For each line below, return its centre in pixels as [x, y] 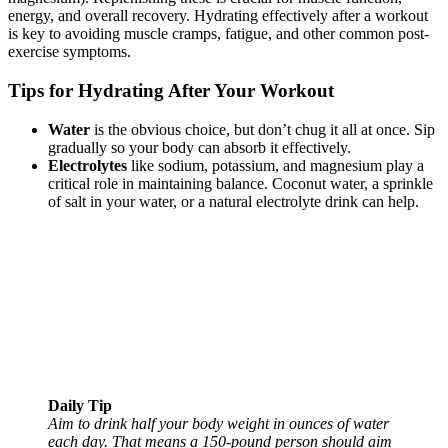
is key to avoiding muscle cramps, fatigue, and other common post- [218, 34]
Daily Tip [80, 405]
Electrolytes [87, 165]
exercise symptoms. [69, 52]
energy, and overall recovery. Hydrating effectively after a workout [218, 16]
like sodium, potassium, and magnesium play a [275, 165]
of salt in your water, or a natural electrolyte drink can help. [233, 201]
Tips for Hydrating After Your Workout [171, 91]
